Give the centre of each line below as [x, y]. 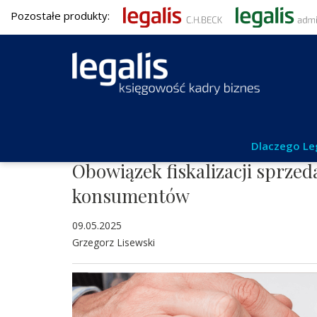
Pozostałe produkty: [62, 16]
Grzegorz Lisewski [114, 242]
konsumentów [131, 196]
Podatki [90, 145]
